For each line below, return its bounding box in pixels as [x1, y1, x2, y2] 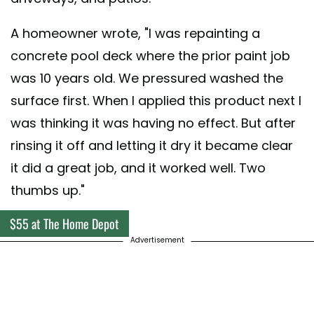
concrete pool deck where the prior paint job [11, 46, 290, 64]
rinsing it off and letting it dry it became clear [11, 136, 293, 154]
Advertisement [130, 234, 184, 245]
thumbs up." [11, 181, 85, 199]
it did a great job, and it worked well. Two [11, 158, 266, 177]
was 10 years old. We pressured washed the [11, 69, 283, 87]
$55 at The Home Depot [10, 214, 119, 233]
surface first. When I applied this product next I [11, 91, 301, 109]
